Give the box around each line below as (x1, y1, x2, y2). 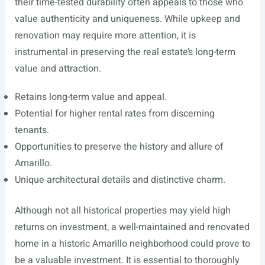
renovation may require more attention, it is (14, 28, 196, 43)
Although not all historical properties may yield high (14, 203, 231, 218)
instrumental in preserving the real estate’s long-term (14, 45, 235, 60)
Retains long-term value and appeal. (14, 90, 167, 105)
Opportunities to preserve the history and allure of (14, 140, 224, 154)
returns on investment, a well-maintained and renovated (14, 220, 250, 235)
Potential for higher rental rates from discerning (14, 106, 215, 121)
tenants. (14, 123, 49, 138)
